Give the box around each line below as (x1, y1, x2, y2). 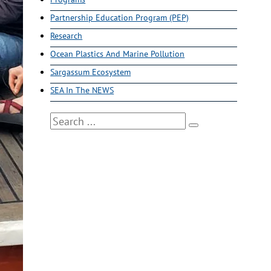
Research (50, 30, 83, 41)
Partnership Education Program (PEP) (50, 12, 189, 23)
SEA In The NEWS (50, 85, 114, 96)
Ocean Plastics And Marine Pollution (50, 48, 185, 59)
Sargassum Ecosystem (50, 67, 131, 77)
